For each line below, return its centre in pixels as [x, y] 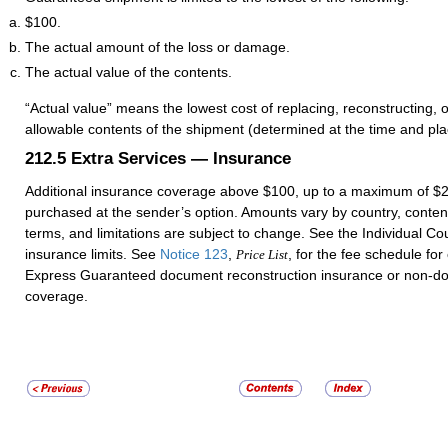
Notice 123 [194, 254]
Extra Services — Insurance [181, 158]
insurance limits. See [92, 254]
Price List [262, 255]
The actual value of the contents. [128, 72]
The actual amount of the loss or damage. [157, 47]
